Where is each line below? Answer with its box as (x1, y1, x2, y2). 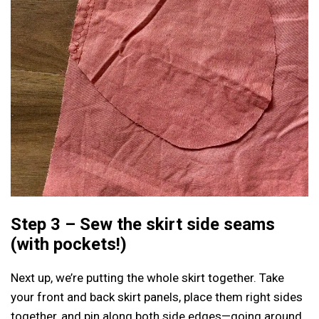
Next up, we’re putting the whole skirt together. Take (11, 271, 284, 285)
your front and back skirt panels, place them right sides (11, 290, 303, 304)
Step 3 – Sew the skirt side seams (11, 214, 275, 234)
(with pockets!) (11, 234, 127, 254)
